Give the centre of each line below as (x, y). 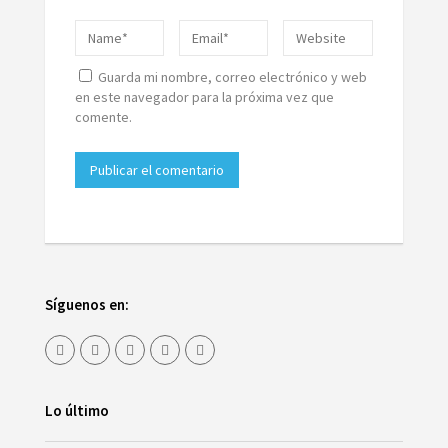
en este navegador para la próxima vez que (204, 96)
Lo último (76, 410)
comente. (103, 116)
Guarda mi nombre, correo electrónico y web (232, 76)
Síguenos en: (86, 304)
